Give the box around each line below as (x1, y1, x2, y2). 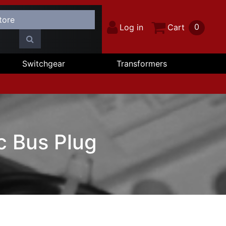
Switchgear (22, 59, 66, 69)
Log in (120, 22, 144, 32)
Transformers (116, 59, 167, 69)
